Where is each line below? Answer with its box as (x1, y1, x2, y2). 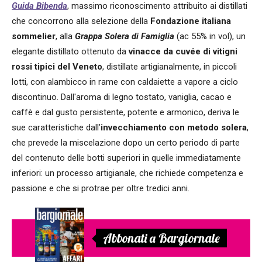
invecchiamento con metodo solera (101, 122, 247, 133)
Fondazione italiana (150, 15, 231, 26)
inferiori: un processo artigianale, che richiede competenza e (12, 167, 243, 178)
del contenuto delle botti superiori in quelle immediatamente (12, 152, 241, 163)
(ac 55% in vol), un (174, 30, 246, 42)
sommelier (12, 30, 56, 42)
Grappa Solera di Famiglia (75, 30, 174, 42)
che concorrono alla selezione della (12, 15, 150, 26)
